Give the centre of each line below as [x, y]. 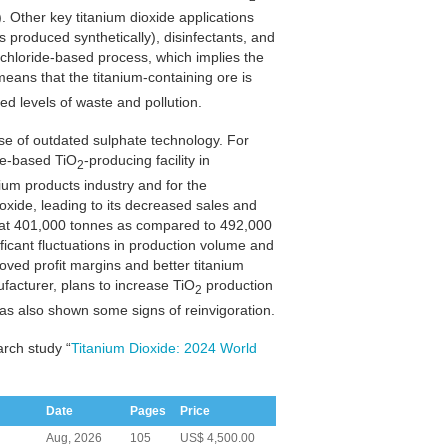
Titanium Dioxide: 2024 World [164, 347]
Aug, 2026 [74, 437]
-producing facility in [147, 159]
